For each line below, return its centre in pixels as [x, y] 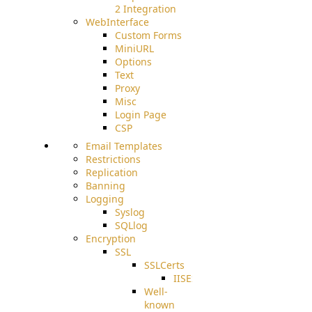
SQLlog [131, 225]
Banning [105, 185]
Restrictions [113, 159]
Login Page [140, 114]
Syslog [130, 212]
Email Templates [124, 146]
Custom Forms [148, 35]
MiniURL [134, 48]
